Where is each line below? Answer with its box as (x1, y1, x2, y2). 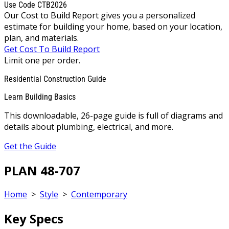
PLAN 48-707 (4, 162, 80, 179)
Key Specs (4, 210, 63, 227)
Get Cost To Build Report (4, 43, 100, 55)
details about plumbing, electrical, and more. (4, 121, 173, 132)
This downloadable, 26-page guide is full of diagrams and (4, 109, 223, 121)
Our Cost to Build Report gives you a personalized (4, 9, 195, 21)
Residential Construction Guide (4, 74, 106, 84)
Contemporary (71, 189, 127, 200)
